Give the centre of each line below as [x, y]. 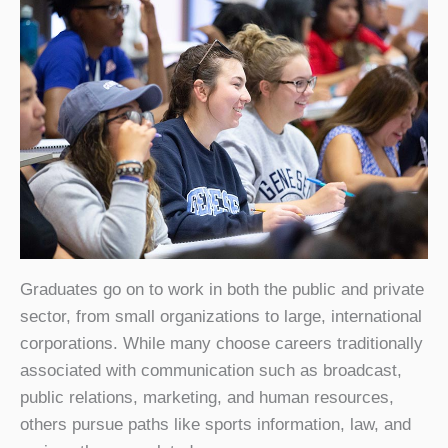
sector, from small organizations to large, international [221, 317]
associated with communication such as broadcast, [211, 371]
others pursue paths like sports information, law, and [215, 425]
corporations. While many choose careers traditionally [221, 344]
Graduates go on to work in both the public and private [222, 290]
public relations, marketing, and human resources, [207, 398]
